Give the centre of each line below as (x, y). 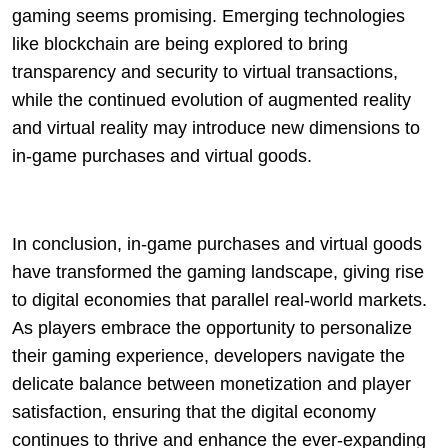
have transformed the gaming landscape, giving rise (218, 272)
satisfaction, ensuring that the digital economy (194, 412)
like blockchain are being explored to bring (180, 44)
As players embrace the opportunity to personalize (212, 328)
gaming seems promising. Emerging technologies (208, 16)
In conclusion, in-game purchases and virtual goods (217, 244)
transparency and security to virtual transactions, (205, 72)
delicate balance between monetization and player (211, 384)
